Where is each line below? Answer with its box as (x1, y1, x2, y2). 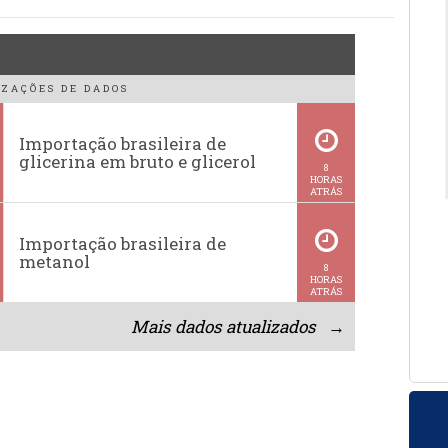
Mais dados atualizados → (131, 315, 346, 339)
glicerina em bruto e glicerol (19, 149, 257, 173)
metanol (19, 249, 91, 273)
